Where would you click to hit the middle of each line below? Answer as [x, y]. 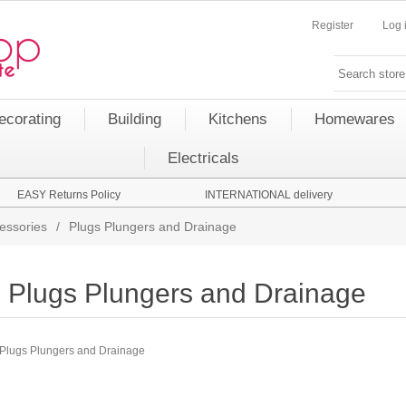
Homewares [355, 119]
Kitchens [238, 119]
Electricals [203, 158]
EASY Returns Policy [69, 195]
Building [135, 119]
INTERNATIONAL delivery [268, 195]
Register [333, 25]
